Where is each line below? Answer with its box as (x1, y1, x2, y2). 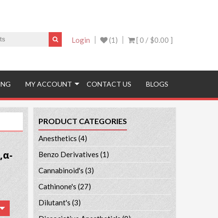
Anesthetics (38, 133, 77, 143)
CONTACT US (87, 80, 131, 89)
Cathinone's (38, 182, 76, 191)
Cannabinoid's (38, 165, 84, 175)
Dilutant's (38, 198, 71, 207)
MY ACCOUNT (25, 80, 72, 89)
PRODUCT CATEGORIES (38, 116, 127, 126)
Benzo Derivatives (38, 149, 99, 159)
